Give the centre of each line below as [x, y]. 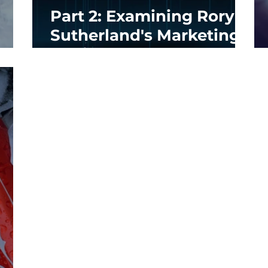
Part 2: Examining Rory [142, 16]
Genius [78, 54]
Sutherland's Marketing [145, 35]
